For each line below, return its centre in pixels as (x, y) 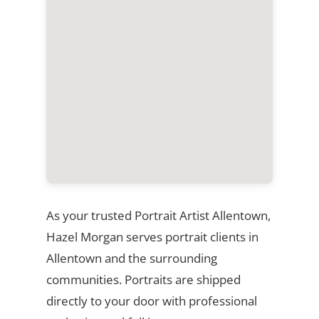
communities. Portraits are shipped (143, 279)
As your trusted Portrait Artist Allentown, (158, 215)
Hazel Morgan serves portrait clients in (152, 236)
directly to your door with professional (151, 300)
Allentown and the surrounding (131, 258)
